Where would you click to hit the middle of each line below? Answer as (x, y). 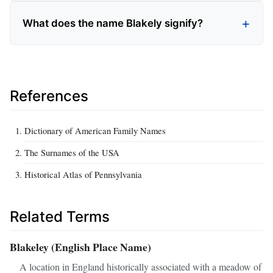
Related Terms (60, 216)
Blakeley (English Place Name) (80, 247)
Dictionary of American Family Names (95, 130)
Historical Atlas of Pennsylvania (83, 174)
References (49, 96)
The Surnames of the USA (72, 152)
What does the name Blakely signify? (113, 23)
